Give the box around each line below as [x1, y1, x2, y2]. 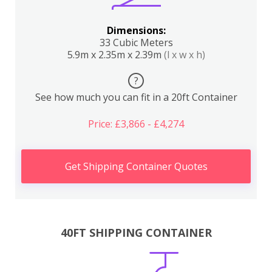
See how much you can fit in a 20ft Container [35, 90, 237, 104]
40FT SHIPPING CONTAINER [60, 225, 212, 240]
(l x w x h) [163, 48, 205, 61]
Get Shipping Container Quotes [64, 160, 208, 173]
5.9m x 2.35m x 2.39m [67, 48, 164, 61]
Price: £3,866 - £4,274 [88, 117, 184, 131]
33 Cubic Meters [99, 36, 173, 49]
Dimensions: [106, 24, 166, 37]
